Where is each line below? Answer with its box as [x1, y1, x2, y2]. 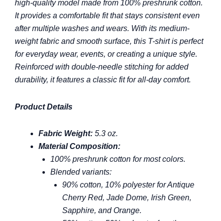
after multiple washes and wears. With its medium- [15, 24, 189, 33]
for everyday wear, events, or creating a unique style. [15, 49, 197, 58]
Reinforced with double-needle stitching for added [15, 62, 188, 71]
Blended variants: [50, 167, 111, 176]
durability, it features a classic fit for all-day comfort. [15, 75, 191, 84]
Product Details [15, 102, 73, 111]
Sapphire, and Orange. [62, 206, 142, 215]
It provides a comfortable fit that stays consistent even [15, 11, 200, 20]
